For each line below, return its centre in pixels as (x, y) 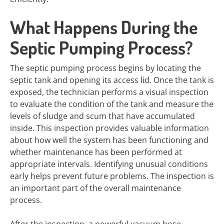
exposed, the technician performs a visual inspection (109, 92)
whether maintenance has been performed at (96, 152)
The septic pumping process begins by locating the (105, 68)
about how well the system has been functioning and (109, 140)
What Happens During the (104, 27)
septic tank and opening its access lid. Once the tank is (112, 80)
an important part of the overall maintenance (95, 188)
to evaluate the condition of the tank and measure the (112, 104)
